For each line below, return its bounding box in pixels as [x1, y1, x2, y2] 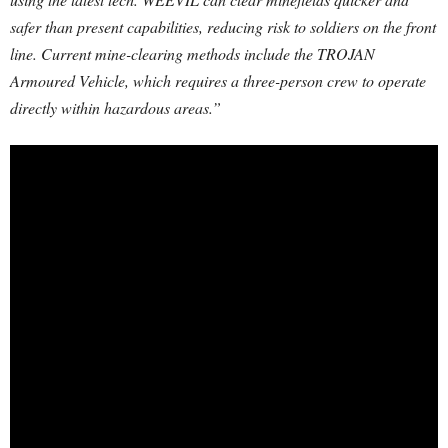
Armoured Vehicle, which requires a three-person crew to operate [10, 70, 426, 92]
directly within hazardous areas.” [10, 97, 221, 119]
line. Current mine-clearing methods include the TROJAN [10, 43, 375, 65]
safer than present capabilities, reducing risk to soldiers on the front [10, 16, 436, 38]
